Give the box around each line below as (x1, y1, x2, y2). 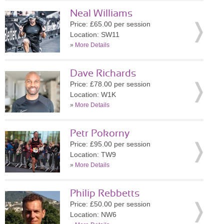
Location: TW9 (70, 150, 116, 158)
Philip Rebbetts (70, 188, 139, 198)
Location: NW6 (70, 210, 116, 218)
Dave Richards (70, 68, 136, 78)
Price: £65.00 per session (70, 20, 150, 28)
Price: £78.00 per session (70, 80, 150, 88)
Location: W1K (70, 90, 116, 98)
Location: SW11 (70, 30, 119, 38)
